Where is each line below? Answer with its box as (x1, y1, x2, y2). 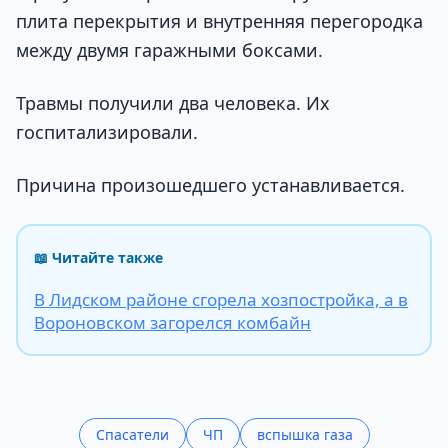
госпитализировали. (16, 119, 198, 144)
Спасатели (95, 425, 169, 445)
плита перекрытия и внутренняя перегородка (16, 8, 423, 33)
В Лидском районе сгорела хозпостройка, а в (34, 288, 408, 312)
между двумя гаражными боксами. (16, 37, 323, 62)
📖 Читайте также (34, 248, 163, 268)
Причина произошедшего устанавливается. (16, 173, 405, 198)
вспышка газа (256, 425, 353, 445)
